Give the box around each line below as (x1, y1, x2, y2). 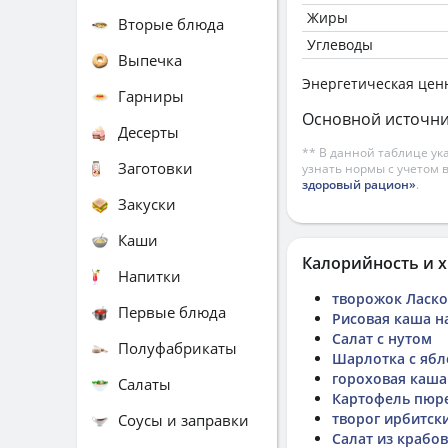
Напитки (118, 265, 181, 286)
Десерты (118, 121, 179, 142)
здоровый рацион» (302, 176, 416, 193)
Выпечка (118, 49, 182, 70)
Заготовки (118, 157, 193, 178)
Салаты (118, 373, 171, 394)
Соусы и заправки (118, 409, 249, 430)
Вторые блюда (118, 13, 224, 34)
